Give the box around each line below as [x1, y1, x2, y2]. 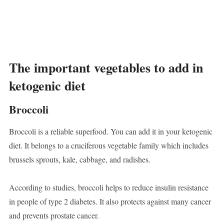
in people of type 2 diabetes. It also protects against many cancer [8, 196, 211, 207]
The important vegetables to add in [8, 58, 203, 77]
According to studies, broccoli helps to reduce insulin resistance [8, 182, 208, 193]
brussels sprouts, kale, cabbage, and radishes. [8, 154, 150, 165]
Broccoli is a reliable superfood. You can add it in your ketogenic [8, 126, 212, 137]
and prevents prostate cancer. [8, 210, 99, 221]
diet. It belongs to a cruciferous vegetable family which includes [8, 140, 208, 151]
